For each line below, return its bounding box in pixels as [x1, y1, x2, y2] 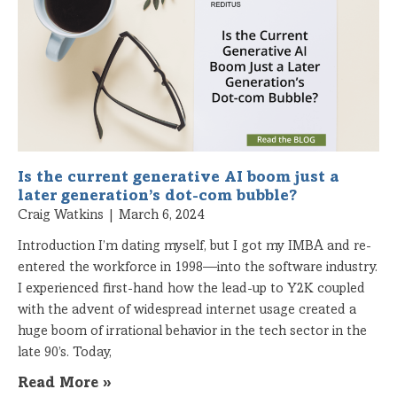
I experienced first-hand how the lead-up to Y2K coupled [18, 281, 365, 296]
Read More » [18, 376, 112, 392]
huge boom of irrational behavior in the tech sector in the [18, 323, 367, 339]
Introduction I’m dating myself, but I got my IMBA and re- [18, 238, 371, 253]
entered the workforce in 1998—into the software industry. [18, 260, 378, 275]
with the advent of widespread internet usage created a [18, 302, 356, 317]
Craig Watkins [18, 207, 107, 222]
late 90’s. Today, [18, 345, 112, 360]
